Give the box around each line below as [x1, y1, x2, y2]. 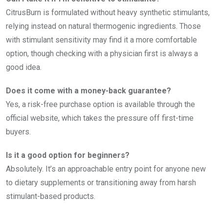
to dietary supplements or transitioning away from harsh [6, 177, 196, 187]
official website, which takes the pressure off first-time [6, 113, 194, 123]
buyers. [6, 127, 31, 136]
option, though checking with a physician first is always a [6, 48, 198, 58]
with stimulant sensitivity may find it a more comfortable [6, 35, 197, 44]
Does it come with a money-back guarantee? [6, 86, 171, 95]
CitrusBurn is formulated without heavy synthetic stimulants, [6, 7, 210, 17]
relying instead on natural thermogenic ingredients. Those [6, 21, 201, 31]
